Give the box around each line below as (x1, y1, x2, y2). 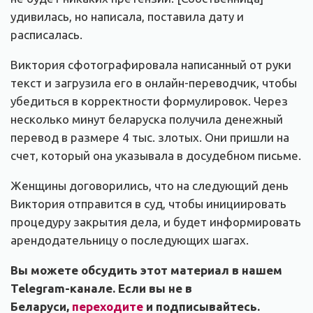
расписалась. (10, 28, 82, 42)
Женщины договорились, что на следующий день (10, 179, 289, 193)
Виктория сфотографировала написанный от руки (10, 58, 291, 72)
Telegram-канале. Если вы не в (10, 282, 192, 296)
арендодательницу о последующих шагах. (10, 233, 249, 247)
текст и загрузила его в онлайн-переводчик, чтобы (10, 76, 297, 90)
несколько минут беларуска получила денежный (10, 112, 283, 126)
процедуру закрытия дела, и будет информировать (10, 215, 301, 229)
